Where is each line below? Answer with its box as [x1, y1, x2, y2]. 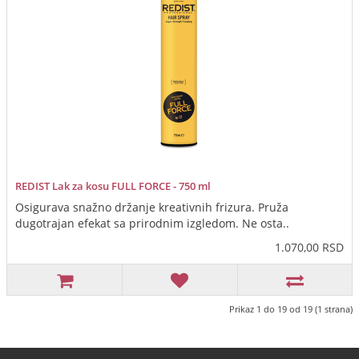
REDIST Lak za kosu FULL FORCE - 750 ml [15, 179, 211, 194]
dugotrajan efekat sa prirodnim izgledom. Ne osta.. [15, 216, 289, 232]
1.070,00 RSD [275, 240, 344, 256]
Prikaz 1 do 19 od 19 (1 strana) [229, 303, 353, 316]
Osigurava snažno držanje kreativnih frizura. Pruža [15, 200, 288, 216]
